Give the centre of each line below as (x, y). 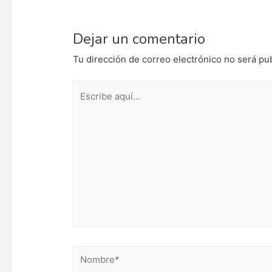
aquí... (85, 105)
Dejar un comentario (139, 39)
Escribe (89, 89)
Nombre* (92, 254)
